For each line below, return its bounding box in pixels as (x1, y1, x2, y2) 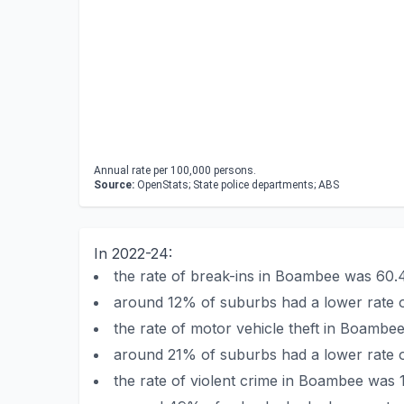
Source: (94, 179, 134, 191)
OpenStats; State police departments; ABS (134, 179, 339, 191)
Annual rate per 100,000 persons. (94, 164, 256, 177)
